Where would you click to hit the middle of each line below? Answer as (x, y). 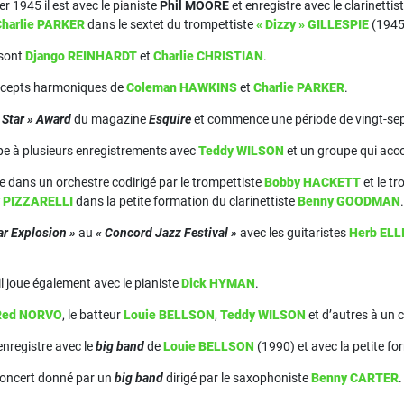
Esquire (170, 119)
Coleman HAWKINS (182, 87)
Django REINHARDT (81, 56)
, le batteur (93, 315)
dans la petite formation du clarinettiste (185, 201)
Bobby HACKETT (312, 182)
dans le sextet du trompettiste (170, 24)
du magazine (110, 119)
